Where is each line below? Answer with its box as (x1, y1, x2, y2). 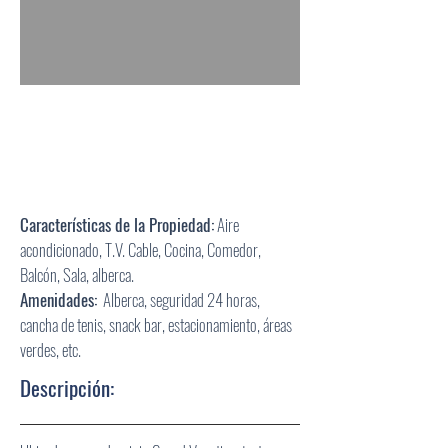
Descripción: (20, 372, 114, 403)
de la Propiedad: (111, 212, 214, 237)
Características (20, 212, 111, 237)
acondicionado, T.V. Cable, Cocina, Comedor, (20, 237, 261, 262)
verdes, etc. (20, 337, 81, 362)
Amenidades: (20, 287, 97, 312)
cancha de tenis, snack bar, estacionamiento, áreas (20, 312, 292, 337)
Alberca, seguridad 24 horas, (97, 287, 260, 312)
